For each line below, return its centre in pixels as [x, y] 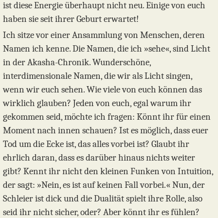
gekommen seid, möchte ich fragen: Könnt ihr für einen [107, 117]
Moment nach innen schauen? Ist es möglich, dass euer [106, 131]
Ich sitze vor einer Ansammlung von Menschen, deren [104, 35]
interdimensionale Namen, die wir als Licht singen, [98, 76]
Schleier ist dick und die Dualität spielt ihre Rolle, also [103, 199]
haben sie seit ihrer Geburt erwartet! [71, 19]
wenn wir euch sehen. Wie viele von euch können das [102, 90]
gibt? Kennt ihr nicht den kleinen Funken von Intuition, [108, 172]
